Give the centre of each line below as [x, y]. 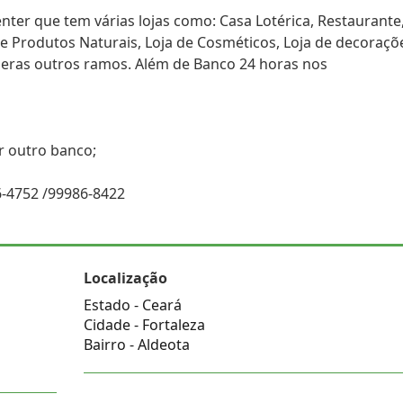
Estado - [112, 305]
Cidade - [112, 325]
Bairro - [110, 345]
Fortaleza [173, 325]
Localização [125, 278]
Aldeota [163, 345]
